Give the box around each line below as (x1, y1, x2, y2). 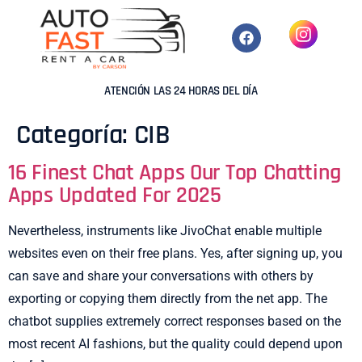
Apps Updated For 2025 (8, 180, 221, 210)
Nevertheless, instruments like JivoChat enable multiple (8, 222, 322, 238)
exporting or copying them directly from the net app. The (8, 290, 327, 306)
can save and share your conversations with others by (8, 267, 314, 284)
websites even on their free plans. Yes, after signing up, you (8, 245, 343, 261)
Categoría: (16, 116, 134, 153)
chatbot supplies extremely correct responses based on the (8, 313, 341, 329)
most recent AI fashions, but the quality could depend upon (8, 335, 343, 351)
